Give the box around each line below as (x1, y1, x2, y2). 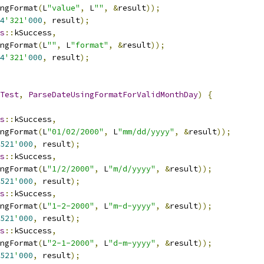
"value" (47, 3, 80, 13)
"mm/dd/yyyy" (118, 127, 174, 137)
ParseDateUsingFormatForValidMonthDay (28, 90, 198, 100)
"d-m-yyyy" (108, 238, 156, 248)
